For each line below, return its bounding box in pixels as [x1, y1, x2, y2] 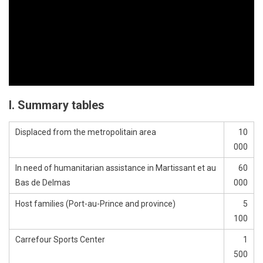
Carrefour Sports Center [15, 234, 105, 244]
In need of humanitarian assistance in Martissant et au [15, 163, 216, 173]
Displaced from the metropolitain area [15, 127, 156, 137]
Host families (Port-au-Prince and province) [15, 198, 176, 208]
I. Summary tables [9, 97, 104, 112]
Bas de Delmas [15, 177, 70, 187]
